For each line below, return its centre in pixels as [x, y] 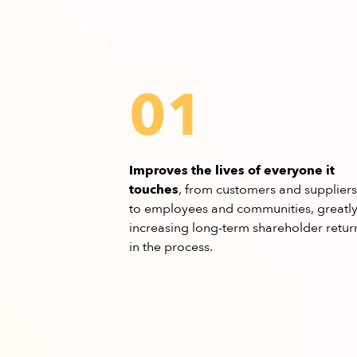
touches [154, 190]
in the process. [171, 247]
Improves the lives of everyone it [232, 171]
